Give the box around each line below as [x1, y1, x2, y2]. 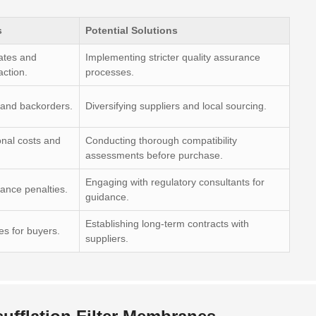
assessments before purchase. [85, 150, 223, 161]
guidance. [85, 191, 129, 202]
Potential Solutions [85, 25, 178, 36]
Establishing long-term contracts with [85, 218, 249, 229]
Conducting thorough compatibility [85, 135, 237, 146]
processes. [85, 66, 134, 78]
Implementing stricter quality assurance [85, 51, 260, 63]
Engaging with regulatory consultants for [85, 176, 265, 188]
